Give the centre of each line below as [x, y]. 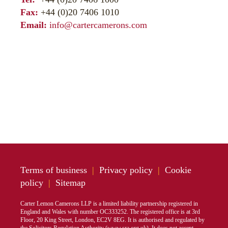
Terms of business [54, 170]
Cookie [178, 170]
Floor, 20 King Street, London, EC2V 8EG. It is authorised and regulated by [112, 220]
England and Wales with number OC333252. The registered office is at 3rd [110, 212]
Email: [34, 25]
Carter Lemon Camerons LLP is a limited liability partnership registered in [109, 204]
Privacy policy [126, 170]
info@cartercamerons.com [98, 25]
